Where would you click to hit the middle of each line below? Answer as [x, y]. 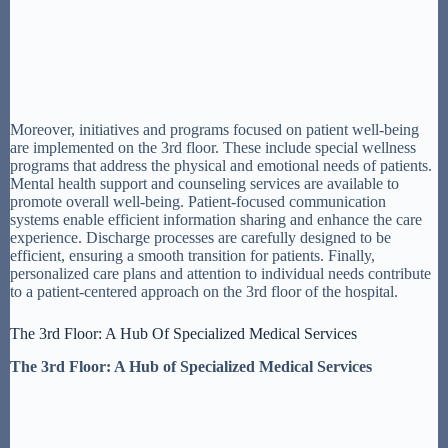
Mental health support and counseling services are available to [204, 184]
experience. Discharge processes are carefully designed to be [200, 238]
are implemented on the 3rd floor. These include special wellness [213, 148]
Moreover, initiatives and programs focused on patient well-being [214, 130]
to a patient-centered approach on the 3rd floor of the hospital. [204, 292]
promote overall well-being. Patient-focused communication [198, 202]
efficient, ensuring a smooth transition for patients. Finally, [192, 256]
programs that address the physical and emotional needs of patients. [221, 166]
